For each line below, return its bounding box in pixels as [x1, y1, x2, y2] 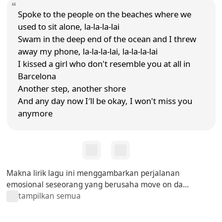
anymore [17, 108, 53, 119]
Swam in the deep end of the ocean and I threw [17, 33, 196, 45]
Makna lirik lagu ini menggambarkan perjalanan [6, 167, 180, 178]
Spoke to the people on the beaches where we [17, 8, 191, 20]
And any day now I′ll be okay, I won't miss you [17, 95, 192, 107]
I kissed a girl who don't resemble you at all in [17, 58, 190, 70]
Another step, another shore [17, 83, 126, 95]
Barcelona [17, 70, 56, 82]
